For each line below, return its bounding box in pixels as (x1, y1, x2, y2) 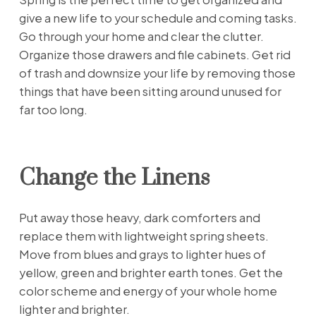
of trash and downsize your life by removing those (18, 66, 296, 81)
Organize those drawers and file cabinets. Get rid (18, 47, 291, 63)
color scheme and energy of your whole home (18, 283, 277, 298)
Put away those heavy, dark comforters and (18, 209, 260, 225)
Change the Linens (18, 163, 209, 193)
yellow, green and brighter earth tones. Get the (18, 265, 283, 280)
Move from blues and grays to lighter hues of (18, 246, 266, 262)
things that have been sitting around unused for (18, 84, 281, 99)
